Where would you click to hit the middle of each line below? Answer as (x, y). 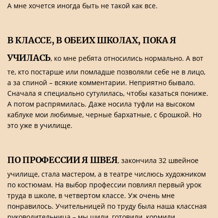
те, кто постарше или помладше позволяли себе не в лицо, (106, 72)
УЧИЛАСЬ (29, 58)
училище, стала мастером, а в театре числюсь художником (107, 174)
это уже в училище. (40, 125)
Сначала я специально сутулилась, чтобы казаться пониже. (108, 93)
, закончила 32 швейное (158, 160)
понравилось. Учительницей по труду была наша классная (107, 206)
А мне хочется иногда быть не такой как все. (82, 6)
